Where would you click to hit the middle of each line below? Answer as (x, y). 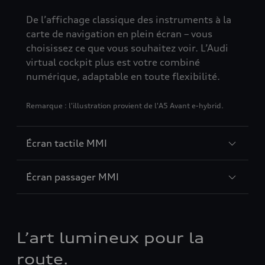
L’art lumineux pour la (110, 238)
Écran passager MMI (72, 177)
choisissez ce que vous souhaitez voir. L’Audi (127, 48)
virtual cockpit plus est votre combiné (113, 62)
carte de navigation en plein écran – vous (119, 34)
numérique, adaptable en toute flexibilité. (123, 77)
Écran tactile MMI (67, 143)
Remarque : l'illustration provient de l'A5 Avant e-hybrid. (125, 106)
